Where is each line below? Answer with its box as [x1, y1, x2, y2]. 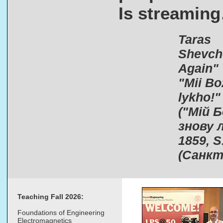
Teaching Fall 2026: [17, 193, 84, 201]
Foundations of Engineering [17, 209, 105, 217]
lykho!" [178, 90, 221, 105]
